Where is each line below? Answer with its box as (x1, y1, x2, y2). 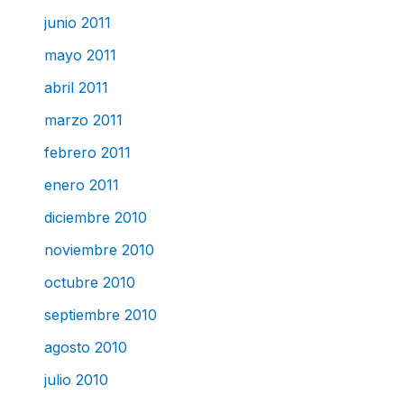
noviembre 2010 (43, 240, 154, 259)
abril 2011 (43, 78, 108, 96)
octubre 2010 (43, 272, 135, 291)
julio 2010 (43, 370, 108, 389)
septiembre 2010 (43, 305, 157, 324)
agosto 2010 (43, 337, 127, 356)
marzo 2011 (43, 110, 123, 129)
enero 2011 (43, 175, 119, 194)
